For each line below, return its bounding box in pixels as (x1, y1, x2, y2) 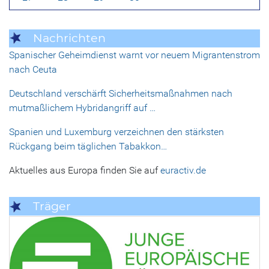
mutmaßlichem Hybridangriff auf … (9, 102, 156, 114)
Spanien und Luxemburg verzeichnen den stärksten (9, 126, 224, 138)
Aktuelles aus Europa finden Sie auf (9, 165, 160, 177)
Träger (33, 199, 71, 214)
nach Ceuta (9, 64, 57, 76)
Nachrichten (33, 31, 106, 46)
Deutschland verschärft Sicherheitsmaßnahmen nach (9, 88, 232, 100)
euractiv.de (160, 165, 206, 177)
